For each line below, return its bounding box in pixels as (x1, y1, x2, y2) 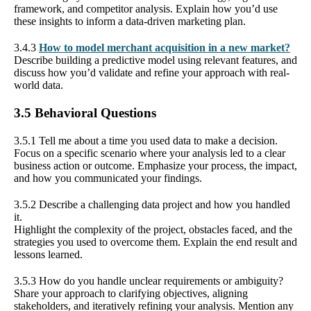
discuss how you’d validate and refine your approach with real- (14, 66, 289, 78)
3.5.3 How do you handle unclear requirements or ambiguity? (14, 274, 283, 287)
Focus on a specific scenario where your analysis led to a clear (14, 146, 285, 159)
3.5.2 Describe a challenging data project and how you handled (14, 198, 290, 210)
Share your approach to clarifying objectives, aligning (14, 287, 248, 299)
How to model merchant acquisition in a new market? (39, 41, 290, 53)
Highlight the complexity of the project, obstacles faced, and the (14, 223, 292, 235)
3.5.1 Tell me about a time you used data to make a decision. (14, 134, 278, 146)
